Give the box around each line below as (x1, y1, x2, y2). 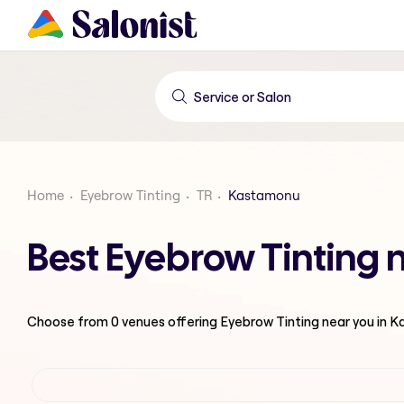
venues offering (119, 312, 220, 330)
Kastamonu (228, 187, 300, 204)
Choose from (27, 312, 111, 330)
